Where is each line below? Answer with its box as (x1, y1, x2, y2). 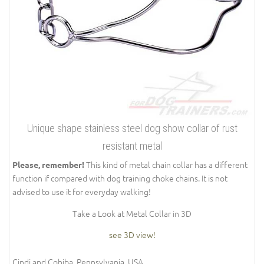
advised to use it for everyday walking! (12, 186, 151, 198)
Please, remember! (12, 159, 84, 170)
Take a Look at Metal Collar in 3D (72, 207, 192, 219)
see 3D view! (108, 229, 156, 241)
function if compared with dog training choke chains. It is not (12, 172, 227, 184)
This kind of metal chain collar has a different (84, 159, 247, 171)
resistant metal (102, 140, 162, 153)
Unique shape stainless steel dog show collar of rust (27, 122, 237, 135)
